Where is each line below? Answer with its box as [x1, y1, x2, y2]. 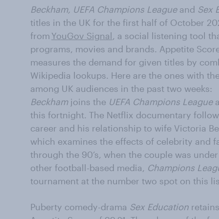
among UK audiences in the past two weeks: [30, 83, 212, 94]
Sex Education [130, 201, 189, 212]
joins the [68, 96, 109, 107]
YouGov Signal [51, 30, 112, 41]
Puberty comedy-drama [30, 201, 130, 212]
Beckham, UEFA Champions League [30, 4, 177, 15]
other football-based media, [30, 162, 147, 173]
